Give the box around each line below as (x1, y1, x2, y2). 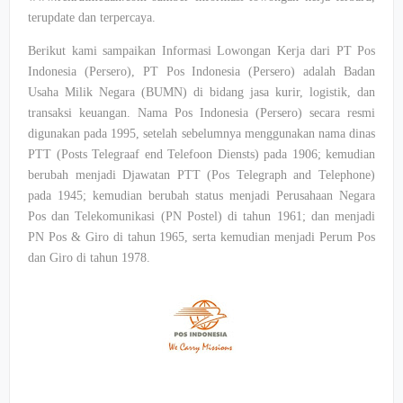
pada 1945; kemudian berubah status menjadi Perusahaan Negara (28, 189, 375, 202)
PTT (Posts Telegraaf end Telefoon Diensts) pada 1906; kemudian (28, 148, 375, 161)
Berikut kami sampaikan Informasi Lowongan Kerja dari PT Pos (28, 44, 375, 58)
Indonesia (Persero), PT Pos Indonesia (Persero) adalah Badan (28, 65, 375, 78)
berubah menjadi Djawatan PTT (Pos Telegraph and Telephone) (28, 168, 375, 182)
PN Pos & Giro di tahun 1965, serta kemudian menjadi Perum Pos (28, 230, 375, 244)
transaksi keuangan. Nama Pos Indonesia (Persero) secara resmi (28, 106, 375, 120)
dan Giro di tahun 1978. (28, 251, 150, 264)
